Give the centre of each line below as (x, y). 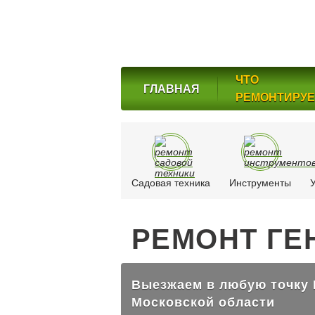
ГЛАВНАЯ (172, 89)
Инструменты (261, 183)
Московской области (203, 302)
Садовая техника (171, 183)
